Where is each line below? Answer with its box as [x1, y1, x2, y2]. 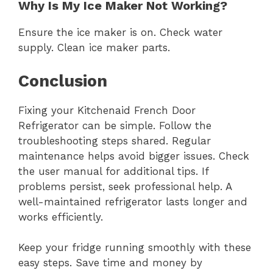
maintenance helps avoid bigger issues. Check [18, 149, 249, 162]
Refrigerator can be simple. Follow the [18, 119, 211, 132]
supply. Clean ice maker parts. [18, 41, 170, 54]
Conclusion [18, 71, 107, 91]
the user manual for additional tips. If [18, 165, 208, 177]
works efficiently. [18, 210, 103, 223]
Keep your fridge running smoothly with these [18, 241, 251, 254]
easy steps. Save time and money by [18, 257, 202, 269]
